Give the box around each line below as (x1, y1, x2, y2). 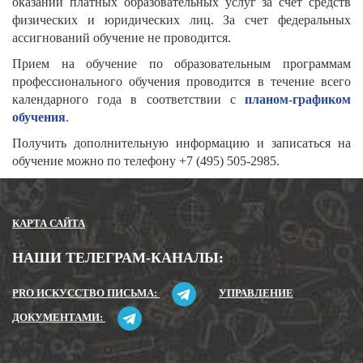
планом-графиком (245, 92, 351, 106)
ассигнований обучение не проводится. (12, 31, 231, 45)
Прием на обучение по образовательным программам (12, 57, 351, 70)
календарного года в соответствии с (12, 92, 245, 106)
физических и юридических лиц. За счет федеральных (12, 13, 351, 27)
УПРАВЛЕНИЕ (219, 286, 293, 299)
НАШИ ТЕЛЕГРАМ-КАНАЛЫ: (12, 250, 224, 266)
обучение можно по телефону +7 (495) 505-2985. (12, 154, 280, 168)
